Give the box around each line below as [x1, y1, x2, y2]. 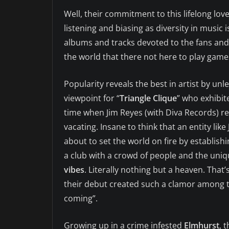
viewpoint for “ [64, 93, 120, 104]
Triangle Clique [120, 93, 177, 104]
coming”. [64, 193, 98, 204]
